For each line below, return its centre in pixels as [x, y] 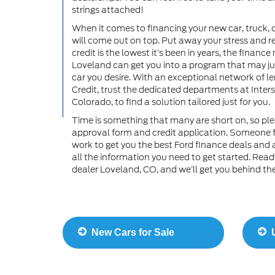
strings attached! [108, 10]
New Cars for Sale [130, 233]
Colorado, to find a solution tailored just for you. [171, 102]
